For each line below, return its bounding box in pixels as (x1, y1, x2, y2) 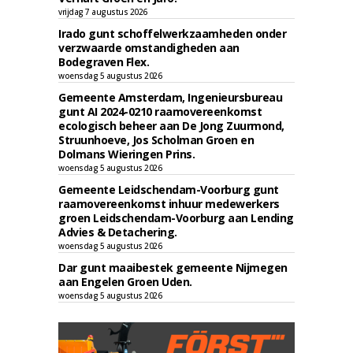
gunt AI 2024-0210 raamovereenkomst (58, 104, 262, 119)
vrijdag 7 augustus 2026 (58, 6, 147, 17)
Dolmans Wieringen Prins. (58, 147, 195, 162)
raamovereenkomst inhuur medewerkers (58, 196, 280, 211)
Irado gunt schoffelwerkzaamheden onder (58, 26, 286, 41)
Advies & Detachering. (58, 225, 177, 240)
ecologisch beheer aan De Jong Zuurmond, (58, 118, 284, 133)
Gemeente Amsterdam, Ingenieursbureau (58, 90, 282, 105)
